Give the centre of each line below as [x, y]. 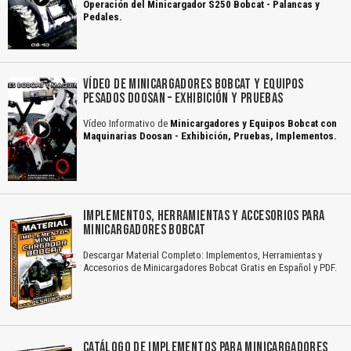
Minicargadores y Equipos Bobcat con [253, 123]
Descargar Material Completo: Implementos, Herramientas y [203, 255]
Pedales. [103, 16]
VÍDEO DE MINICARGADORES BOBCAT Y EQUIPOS [194, 84]
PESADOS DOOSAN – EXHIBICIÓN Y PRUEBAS [183, 98]
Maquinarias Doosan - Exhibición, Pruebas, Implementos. [210, 136]
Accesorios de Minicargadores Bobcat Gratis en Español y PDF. [210, 267]
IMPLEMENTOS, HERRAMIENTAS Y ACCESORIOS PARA [204, 215]
